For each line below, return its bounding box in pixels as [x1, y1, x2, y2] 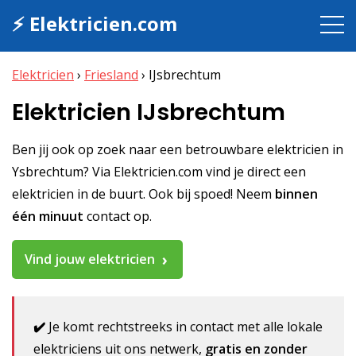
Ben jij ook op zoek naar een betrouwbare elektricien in [12, 140, 343, 158]
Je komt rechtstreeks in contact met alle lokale [45, 318, 323, 336]
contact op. [83, 207, 152, 225]
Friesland [84, 66, 138, 83]
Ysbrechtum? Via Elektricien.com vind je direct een [12, 162, 306, 180]
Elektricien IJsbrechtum [12, 96, 285, 128]
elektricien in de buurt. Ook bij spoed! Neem [12, 184, 275, 203]
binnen [275, 184, 318, 203]
